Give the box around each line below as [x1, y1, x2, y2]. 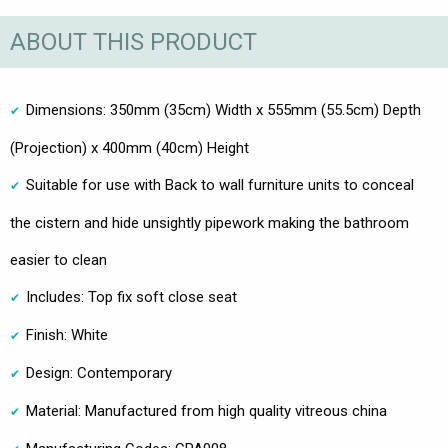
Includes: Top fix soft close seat [26, 288, 237, 307]
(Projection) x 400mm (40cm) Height [10, 139, 249, 158]
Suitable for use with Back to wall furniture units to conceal [26, 176, 414, 195]
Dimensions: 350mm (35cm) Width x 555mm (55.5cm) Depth [26, 101, 421, 120]
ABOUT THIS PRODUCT [10, 27, 257, 56]
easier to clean [10, 251, 107, 270]
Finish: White [26, 326, 108, 345]
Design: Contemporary [26, 364, 172, 383]
